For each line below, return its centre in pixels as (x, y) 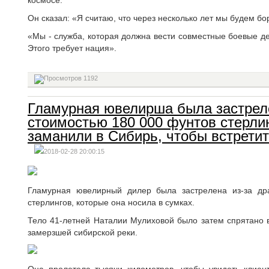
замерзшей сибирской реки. (83, 232)
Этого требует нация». (72, 48)
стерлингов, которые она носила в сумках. (111, 202)
